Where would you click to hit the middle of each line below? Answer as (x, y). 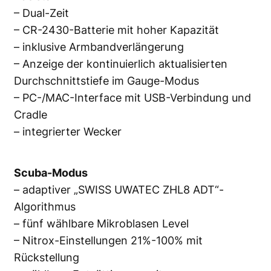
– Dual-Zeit (41, 13)
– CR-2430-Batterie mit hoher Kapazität (116, 30)
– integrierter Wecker (68, 132)
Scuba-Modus (51, 173)
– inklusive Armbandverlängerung (99, 47)
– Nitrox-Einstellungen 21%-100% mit (108, 241)
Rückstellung (47, 258)
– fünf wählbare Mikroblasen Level (101, 224)
